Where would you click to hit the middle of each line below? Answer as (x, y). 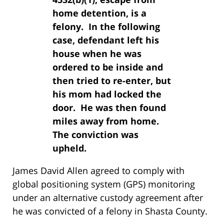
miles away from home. (107, 121)
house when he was (97, 53)
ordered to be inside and (108, 67)
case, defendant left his (106, 40)
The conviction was (95, 134)
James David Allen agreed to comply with (98, 170)
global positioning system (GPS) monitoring (104, 184)
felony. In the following (106, 26)
